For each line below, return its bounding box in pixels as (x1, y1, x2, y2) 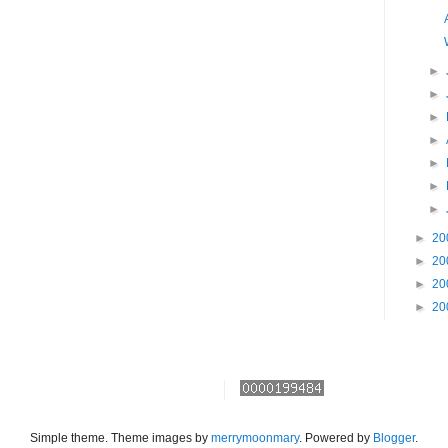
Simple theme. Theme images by (30, 430, 211, 445)
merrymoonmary (211, 430, 299, 445)
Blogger (373, 430, 415, 445)
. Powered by (299, 430, 373, 445)
